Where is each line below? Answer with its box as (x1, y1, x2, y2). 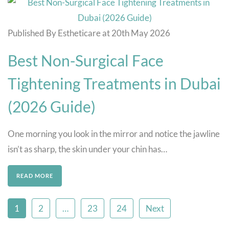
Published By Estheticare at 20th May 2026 (8, 27, 170, 38)
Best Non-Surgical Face (8, 51, 164, 70)
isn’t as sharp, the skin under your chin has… (8, 143, 167, 154)
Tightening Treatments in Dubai (8, 74, 221, 93)
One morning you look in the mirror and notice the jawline (8, 128, 220, 139)
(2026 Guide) (8, 97, 96, 116)
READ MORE (16, 172, 53, 179)
